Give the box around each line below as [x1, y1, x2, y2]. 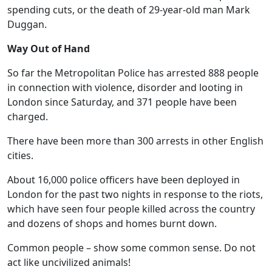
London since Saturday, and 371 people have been [7, 95, 237, 109]
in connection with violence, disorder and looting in [7, 81, 243, 94]
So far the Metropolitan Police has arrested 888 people [7, 66, 259, 80]
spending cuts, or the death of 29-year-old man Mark [7, 3, 250, 16]
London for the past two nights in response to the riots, [7, 188, 263, 201]
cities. [7, 149, 33, 162]
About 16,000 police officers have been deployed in [7, 173, 240, 186]
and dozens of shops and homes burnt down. [7, 217, 217, 230]
